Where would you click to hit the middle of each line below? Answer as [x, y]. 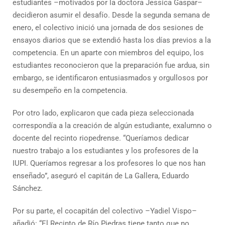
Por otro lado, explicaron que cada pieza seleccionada [103, 113]
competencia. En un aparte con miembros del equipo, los [108, 53]
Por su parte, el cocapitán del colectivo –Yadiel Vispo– [105, 211]
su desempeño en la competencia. [70, 90]
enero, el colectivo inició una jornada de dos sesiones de [108, 28]
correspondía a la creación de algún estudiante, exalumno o [112, 126]
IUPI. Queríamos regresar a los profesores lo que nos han [109, 163]
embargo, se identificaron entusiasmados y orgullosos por [110, 78]
